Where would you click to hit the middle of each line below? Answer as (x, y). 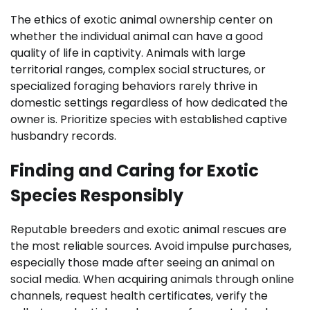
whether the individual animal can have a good (137, 36)
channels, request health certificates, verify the (139, 296)
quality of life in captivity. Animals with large (128, 53)
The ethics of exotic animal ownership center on (142, 19)
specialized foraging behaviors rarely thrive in (134, 86)
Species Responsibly (97, 195)
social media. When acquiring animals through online (152, 280)
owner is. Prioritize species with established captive (149, 119)
